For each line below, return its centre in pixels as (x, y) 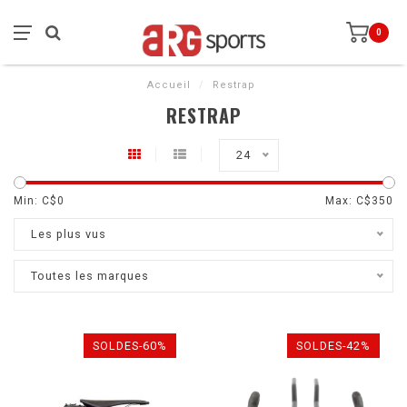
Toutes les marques (90, 276)
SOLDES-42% (333, 346)
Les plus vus (69, 234)
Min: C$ (35, 201)
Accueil (169, 85)
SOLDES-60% (130, 346)
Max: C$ (348, 201)
